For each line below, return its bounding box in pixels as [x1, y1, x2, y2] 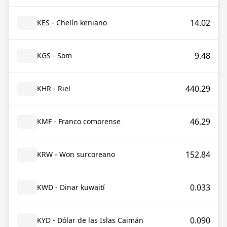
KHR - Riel [37, 84, 70, 93]
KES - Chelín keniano [37, 18, 107, 27]
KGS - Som [37, 51, 72, 60]
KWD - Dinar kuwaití [37, 182, 105, 192]
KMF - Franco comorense [37, 117, 121, 126]
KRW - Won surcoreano [37, 149, 115, 159]
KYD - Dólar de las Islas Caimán [37, 215, 143, 225]
